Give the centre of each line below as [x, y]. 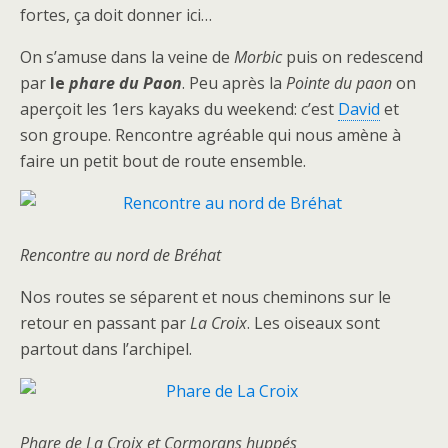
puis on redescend [352, 57]
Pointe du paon [339, 83]
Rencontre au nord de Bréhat [120, 255]
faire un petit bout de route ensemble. [163, 161]
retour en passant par [105, 323]
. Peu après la [234, 83]
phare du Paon [125, 83]
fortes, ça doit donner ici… [116, 15]
